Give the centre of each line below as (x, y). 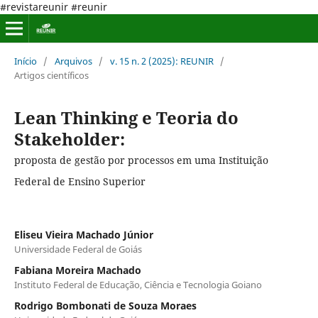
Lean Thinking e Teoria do (126, 117)
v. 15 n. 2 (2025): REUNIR (161, 61)
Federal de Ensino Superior (79, 181)
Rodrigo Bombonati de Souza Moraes (105, 305)
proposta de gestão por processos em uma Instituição (141, 160)
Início (25, 61)
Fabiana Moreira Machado (77, 270)
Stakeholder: (69, 138)
